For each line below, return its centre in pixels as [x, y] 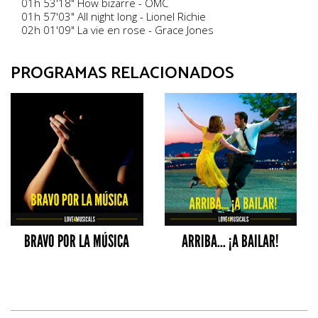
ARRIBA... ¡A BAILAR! [231, 241]
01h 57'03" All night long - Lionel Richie [114, 16]
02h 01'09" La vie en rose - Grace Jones [117, 30]
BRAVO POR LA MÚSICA [77, 241]
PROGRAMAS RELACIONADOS [122, 73]
